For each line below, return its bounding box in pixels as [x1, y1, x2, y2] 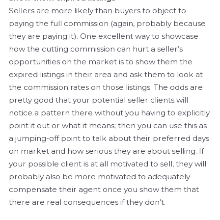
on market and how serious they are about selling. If [9, 146, 204, 156]
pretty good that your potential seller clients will [9, 95, 188, 105]
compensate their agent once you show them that [9, 185, 199, 194]
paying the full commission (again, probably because [9, 19, 206, 28]
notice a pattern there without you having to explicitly [9, 108, 210, 118]
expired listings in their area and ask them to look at [9, 70, 203, 80]
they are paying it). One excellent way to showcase [9, 31, 198, 41]
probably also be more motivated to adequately [9, 172, 190, 182]
